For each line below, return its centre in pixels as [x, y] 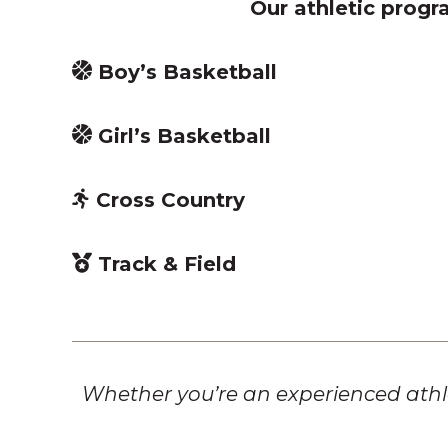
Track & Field [164, 264]
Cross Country [170, 200]
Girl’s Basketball [181, 136]
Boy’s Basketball [184, 72]
